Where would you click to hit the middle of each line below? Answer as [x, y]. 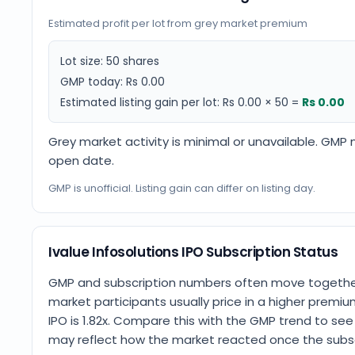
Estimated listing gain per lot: [141, 102]
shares [139, 61]
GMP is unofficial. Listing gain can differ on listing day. [182, 188]
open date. [81, 160]
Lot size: [83, 61]
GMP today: [93, 82]
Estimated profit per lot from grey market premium [178, 23]
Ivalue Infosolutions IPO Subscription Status [193, 252]
